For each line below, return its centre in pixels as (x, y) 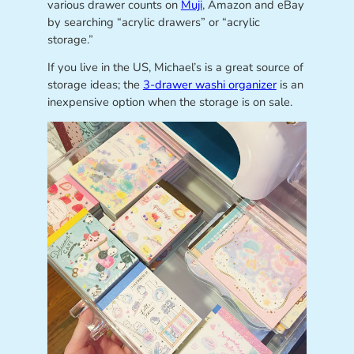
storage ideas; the (95, 85)
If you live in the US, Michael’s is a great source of (175, 68)
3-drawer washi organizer (209, 85)
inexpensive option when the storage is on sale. (169, 102)
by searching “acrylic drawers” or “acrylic (153, 22)
